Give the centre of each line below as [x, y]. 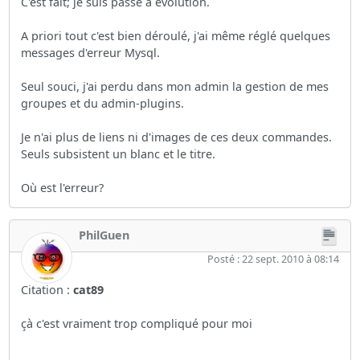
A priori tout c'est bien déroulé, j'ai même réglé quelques [176, 35]
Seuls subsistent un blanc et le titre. [119, 153]
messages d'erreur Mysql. [91, 52]
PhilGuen [104, 235]
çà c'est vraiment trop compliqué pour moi [137, 323]
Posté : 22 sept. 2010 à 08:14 [273, 259]
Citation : [47, 289]
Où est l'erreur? [63, 187]
